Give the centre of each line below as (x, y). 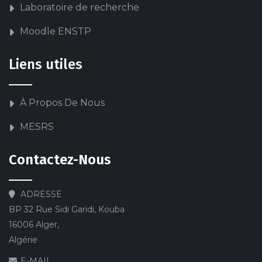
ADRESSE (41, 194)
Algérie (24, 239)
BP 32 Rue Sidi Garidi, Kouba (67, 209)
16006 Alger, (34, 224)
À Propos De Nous (62, 102)
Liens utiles (46, 64)
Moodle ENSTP (56, 32)
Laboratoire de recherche (80, 8)
